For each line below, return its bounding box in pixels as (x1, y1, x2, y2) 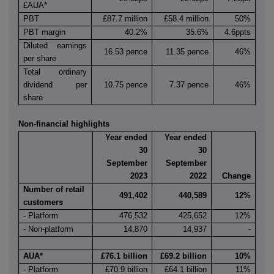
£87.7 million (102, 14, 147, 24)
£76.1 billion (100, 251, 147, 261)
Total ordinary (23, 67, 87, 77)
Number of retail (23, 185, 85, 194)
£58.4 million (163, 14, 209, 24)
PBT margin (23, 28, 66, 37)
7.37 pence (169, 80, 209, 90)
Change (221, 171, 251, 181)
